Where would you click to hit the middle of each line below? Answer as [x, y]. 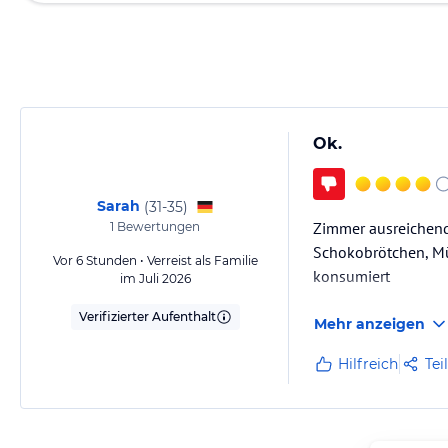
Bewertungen [157, 226]
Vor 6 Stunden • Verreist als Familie [155, 260]
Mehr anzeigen [369, 324]
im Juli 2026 [155, 278]
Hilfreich [368, 364]
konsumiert [351, 276]
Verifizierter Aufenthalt [147, 316]
